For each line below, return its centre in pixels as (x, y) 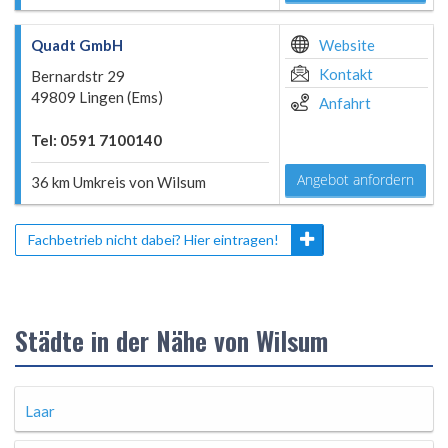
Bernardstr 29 (78, 76)
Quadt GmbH (77, 45)
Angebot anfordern (355, 179)
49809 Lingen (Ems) (97, 97)
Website (347, 45)
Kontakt (346, 74)
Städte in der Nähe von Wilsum (171, 340)
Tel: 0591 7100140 (96, 140)
